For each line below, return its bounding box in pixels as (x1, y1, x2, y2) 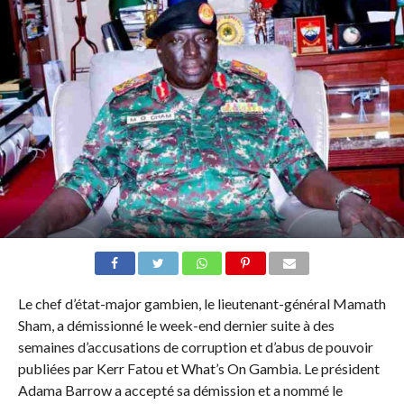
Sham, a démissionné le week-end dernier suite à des (17, 317, 335, 335)
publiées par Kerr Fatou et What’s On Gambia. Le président (17, 360, 380, 378)
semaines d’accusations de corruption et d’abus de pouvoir (17, 338, 373, 356)
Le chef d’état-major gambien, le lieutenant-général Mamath (17, 295, 386, 313)
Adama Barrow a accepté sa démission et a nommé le (17, 381, 343, 399)
